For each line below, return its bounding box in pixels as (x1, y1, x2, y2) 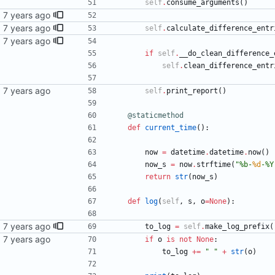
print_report (166, 87, 218, 96)
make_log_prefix (205, 222, 269, 231)
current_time (145, 123, 196, 133)
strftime (196, 160, 231, 169)
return (145, 172, 171, 182)
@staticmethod (128, 111, 184, 120)
